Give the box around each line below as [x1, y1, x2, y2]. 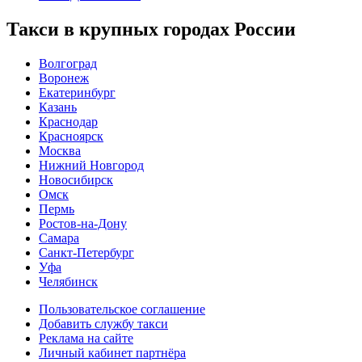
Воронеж [39, 71, 89, 86]
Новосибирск [39, 173, 113, 187]
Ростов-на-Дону [39, 217, 127, 231]
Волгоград [39, 57, 97, 71]
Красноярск [39, 129, 103, 144]
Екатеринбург [39, 86, 116, 100]
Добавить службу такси [39, 317, 168, 331]
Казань [39, 100, 77, 115]
